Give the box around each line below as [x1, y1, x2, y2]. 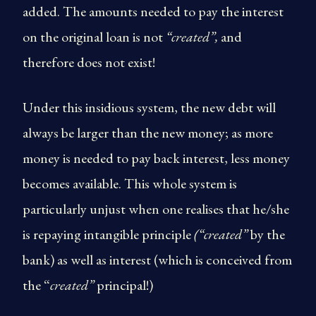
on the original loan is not [23, 28, 166, 46]
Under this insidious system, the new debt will [23, 98, 276, 116]
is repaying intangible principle [23, 225, 194, 243]
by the [248, 225, 285, 243]
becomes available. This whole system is [23, 174, 237, 193]
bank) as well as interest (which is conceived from [23, 250, 292, 269]
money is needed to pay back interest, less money [23, 149, 290, 167]
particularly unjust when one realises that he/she [23, 200, 289, 218]
